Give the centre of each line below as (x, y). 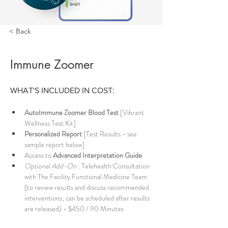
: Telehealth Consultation (114, 166)
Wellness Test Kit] (51, 123)
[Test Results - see (110, 134)
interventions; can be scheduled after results (88, 198)
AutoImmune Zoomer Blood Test (72, 112)
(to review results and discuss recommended (88, 187)
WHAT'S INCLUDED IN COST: (63, 90)
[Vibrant (132, 112)
